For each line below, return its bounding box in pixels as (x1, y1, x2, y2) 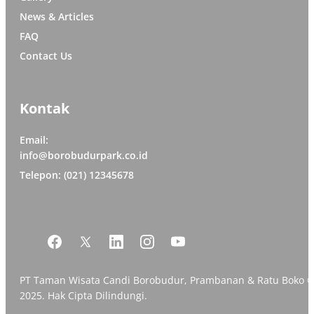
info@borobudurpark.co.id (20, 148, 148, 162)
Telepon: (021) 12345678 (20, 168, 134, 182)
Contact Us (20, 48, 72, 62)
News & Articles (20, 9, 94, 23)
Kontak (20, 98, 69, 118)
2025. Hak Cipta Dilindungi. (20, 288, 147, 302)
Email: (20, 132, 48, 146)
